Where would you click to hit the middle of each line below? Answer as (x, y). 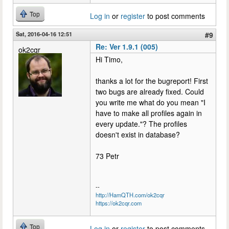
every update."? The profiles (141, 124)
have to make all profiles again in (149, 113)
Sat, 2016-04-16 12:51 (44, 34)
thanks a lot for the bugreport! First (152, 81)
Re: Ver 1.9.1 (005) (127, 47)
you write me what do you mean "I (151, 102)
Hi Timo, (109, 60)
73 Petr (107, 156)
